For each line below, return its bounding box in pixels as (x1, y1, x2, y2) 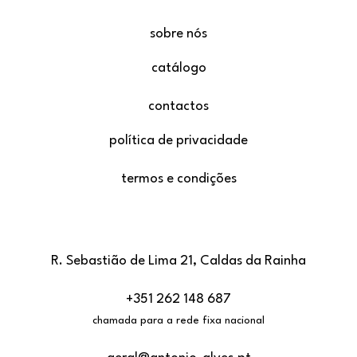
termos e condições (120, 172, 237, 186)
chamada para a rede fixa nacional (92, 316, 265, 327)
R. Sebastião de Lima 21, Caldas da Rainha (51, 254, 306, 269)
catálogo (151, 61, 206, 76)
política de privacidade (109, 134, 248, 148)
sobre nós (150, 27, 207, 41)
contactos (148, 100, 209, 114)
